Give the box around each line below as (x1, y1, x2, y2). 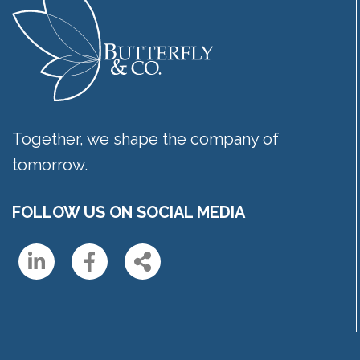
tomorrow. (12, 155, 88, 174)
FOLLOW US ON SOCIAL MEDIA (12, 202, 245, 222)
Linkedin (35, 260, 115, 284)
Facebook (88, 260, 179, 284)
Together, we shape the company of (12, 129, 279, 149)
